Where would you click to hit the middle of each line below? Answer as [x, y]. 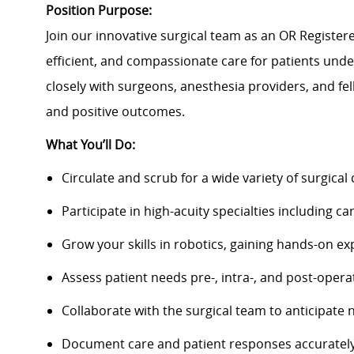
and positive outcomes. [115, 112]
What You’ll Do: [90, 145]
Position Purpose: [99, 11]
